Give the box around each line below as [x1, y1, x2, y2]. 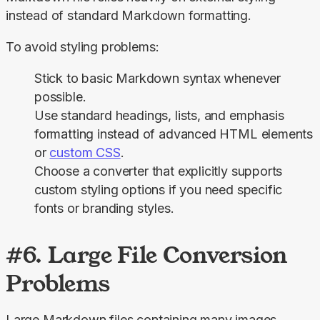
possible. [34, 89, 86, 105]
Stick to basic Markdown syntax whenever [34, 71, 281, 86]
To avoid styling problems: [6, 39, 159, 55]
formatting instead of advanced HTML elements [34, 126, 314, 142]
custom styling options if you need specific [34, 182, 283, 198]
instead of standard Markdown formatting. [6, 8, 251, 24]
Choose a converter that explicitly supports [34, 164, 283, 179]
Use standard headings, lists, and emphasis [34, 108, 284, 124]
